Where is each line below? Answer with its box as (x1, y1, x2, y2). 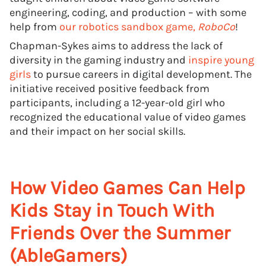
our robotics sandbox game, (59, 20, 198, 33)
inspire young (188, 53, 254, 66)
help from (9, 20, 59, 33)
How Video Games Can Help (9, 177, 245, 199)
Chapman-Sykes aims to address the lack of (9, 39, 223, 52)
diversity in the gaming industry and (9, 53, 188, 66)
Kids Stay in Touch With (9, 199, 214, 221)
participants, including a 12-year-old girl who (9, 96, 225, 109)
